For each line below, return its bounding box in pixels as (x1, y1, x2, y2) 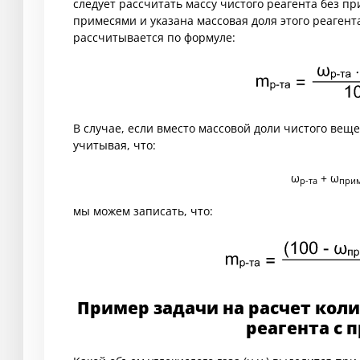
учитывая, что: (73, 137, 156, 153)
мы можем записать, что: (73, 202, 213, 219)
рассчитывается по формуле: (73, 29, 235, 45)
